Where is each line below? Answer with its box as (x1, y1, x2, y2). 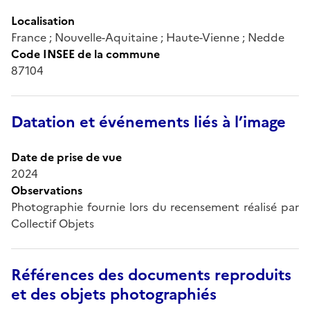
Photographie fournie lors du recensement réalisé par (11, 198, 299, 215)
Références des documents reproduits (11, 263, 291, 286)
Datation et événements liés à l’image (11, 110, 286, 134)
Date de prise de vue (11, 148, 122, 165)
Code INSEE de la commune (11, 45, 160, 62)
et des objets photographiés (11, 282, 217, 306)
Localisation (11, 12, 75, 29)
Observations (11, 181, 82, 199)
